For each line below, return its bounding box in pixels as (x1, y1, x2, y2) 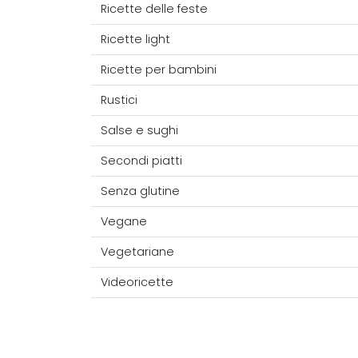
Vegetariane (101, 245, 174, 260)
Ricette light (101, 32, 170, 47)
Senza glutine (101, 184, 180, 199)
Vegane (101, 214, 147, 229)
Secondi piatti (101, 153, 182, 169)
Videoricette (101, 275, 173, 290)
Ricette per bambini (101, 62, 217, 78)
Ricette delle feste (101, 2, 208, 17)
